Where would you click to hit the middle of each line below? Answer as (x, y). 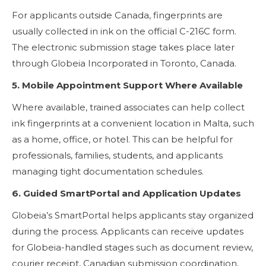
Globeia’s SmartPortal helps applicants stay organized (133, 215)
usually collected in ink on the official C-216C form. (124, 31)
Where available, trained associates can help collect (128, 107)
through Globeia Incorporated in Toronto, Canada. (124, 63)
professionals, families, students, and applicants (117, 155)
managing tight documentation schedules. (108, 171)
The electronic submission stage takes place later (123, 47)
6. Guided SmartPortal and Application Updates (126, 193)
